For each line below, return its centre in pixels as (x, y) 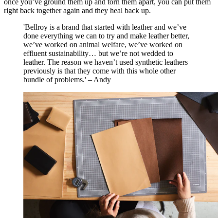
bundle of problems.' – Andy (67, 80)
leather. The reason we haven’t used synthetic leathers (106, 62)
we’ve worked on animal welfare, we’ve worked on (103, 45)
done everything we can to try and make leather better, (106, 36)
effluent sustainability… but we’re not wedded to (98, 54)
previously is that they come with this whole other (100, 71)
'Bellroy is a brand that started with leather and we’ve (105, 27)
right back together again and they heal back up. (77, 11)
